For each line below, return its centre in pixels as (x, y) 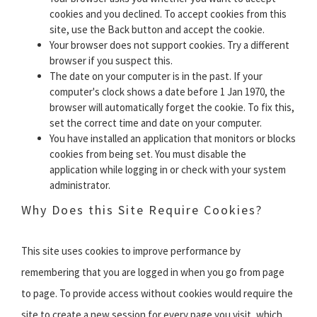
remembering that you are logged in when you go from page (153, 272)
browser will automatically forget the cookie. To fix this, (172, 108)
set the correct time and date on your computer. (156, 123)
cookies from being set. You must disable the (148, 154)
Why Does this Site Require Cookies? (142, 210)
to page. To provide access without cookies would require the (157, 294)
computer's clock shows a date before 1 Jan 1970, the (167, 92)
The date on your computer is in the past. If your (156, 76)
